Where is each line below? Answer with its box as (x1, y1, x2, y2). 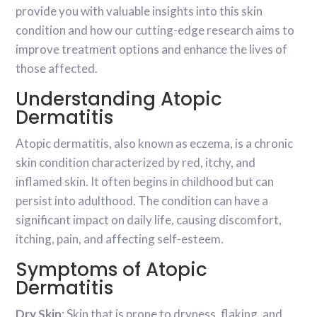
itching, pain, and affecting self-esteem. (16, 231, 224, 247)
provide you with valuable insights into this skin (16, 4, 263, 19)
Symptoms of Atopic (16, 257, 208, 283)
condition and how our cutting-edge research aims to (16, 23, 295, 38)
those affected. (16, 61, 98, 76)
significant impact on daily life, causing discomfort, (16, 212, 282, 228)
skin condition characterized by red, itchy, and (16, 155, 256, 171)
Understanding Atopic (16, 86, 223, 113)
